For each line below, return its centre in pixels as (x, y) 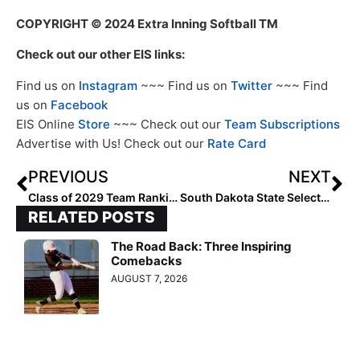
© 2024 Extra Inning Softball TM (183, 23)
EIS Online (47, 124)
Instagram (108, 85)
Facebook (79, 104)
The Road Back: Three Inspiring (202, 246)
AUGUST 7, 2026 (149, 278)
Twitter (252, 85)
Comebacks (147, 260)
